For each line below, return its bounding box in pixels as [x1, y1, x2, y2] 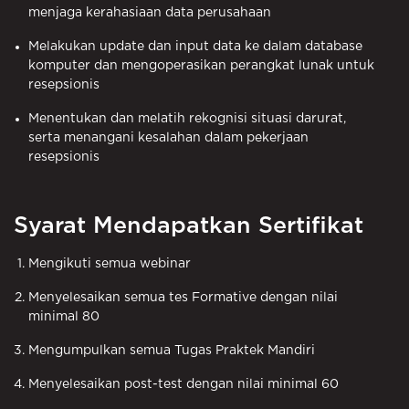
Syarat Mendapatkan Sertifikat [14, 214, 363, 237]
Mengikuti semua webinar [28, 257, 191, 270]
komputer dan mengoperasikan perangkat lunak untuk [28, 58, 374, 72]
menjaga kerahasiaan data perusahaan [28, 5, 271, 19]
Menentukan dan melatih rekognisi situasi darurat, [28, 111, 346, 125]
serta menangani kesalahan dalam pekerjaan [28, 131, 309, 144]
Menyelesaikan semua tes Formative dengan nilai [28, 290, 338, 304]
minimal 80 [28, 309, 100, 323]
